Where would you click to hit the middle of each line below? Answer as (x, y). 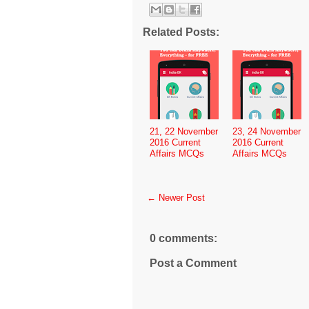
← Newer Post (176, 197)
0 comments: (183, 238)
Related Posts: (181, 32)
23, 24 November (267, 131)
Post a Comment (193, 263)
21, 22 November (184, 131)
